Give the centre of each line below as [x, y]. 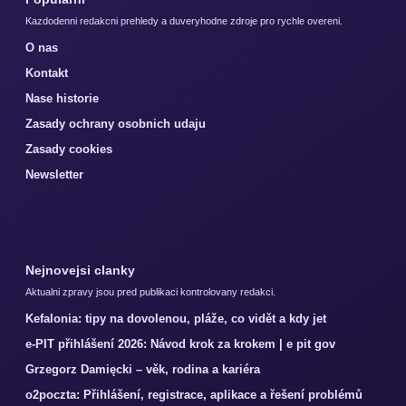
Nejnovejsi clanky [80, 271]
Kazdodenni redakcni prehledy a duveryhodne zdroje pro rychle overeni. [184, 21]
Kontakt [47, 73]
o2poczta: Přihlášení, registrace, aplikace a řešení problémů [194, 395]
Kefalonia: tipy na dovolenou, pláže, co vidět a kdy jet [176, 319]
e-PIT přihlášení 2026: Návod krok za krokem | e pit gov [180, 344]
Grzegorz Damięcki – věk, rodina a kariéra [143, 370]
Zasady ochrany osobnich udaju [116, 124]
